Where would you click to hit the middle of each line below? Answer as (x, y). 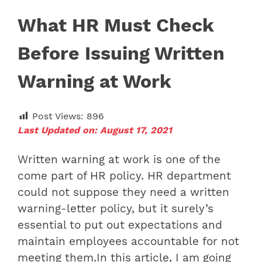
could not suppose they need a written (123, 193)
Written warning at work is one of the (119, 160)
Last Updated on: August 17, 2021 (95, 130)
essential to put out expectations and (120, 225)
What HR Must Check (116, 25)
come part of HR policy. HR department (124, 176)
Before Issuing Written (121, 54)
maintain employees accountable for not (128, 242)
